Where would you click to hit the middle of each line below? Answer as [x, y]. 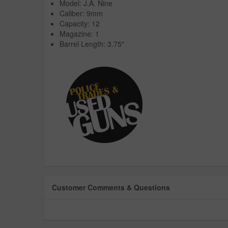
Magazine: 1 [79, 33]
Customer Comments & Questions [111, 187]
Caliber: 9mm [81, 13]
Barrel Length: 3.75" [92, 44]
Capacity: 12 [80, 23]
